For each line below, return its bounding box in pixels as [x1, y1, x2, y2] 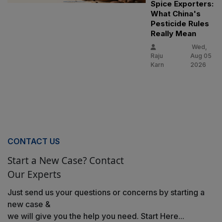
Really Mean [151, 29, 197, 39]
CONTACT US [7, 136, 60, 147]
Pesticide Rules [151, 19, 210, 29]
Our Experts [7, 168, 61, 181]
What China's [151, 9, 201, 19]
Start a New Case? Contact [7, 154, 124, 167]
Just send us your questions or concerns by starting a [7, 187, 205, 198]
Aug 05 [190, 52, 212, 60]
